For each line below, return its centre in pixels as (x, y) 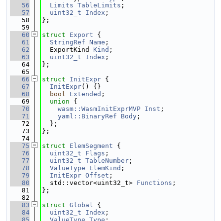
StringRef (68, 42)
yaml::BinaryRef (87, 116)
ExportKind (68, 50)
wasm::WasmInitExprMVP (99, 109)
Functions (154, 183)
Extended (85, 94)
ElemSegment (91, 146)
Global (81, 205)
